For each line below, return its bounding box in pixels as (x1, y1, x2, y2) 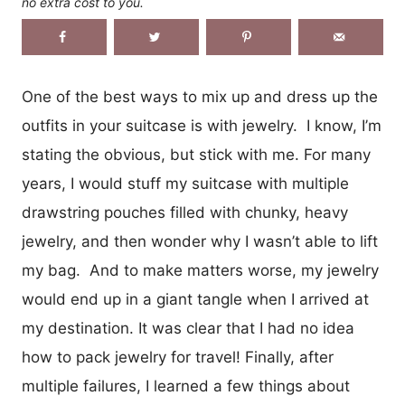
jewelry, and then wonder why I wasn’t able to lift (22, 231, 378, 250)
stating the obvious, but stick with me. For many (22, 145, 371, 164)
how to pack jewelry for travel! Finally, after (22, 347, 334, 366)
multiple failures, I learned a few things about (22, 376, 350, 395)
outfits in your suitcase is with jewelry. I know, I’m (22, 116, 381, 135)
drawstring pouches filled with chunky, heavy (22, 202, 348, 221)
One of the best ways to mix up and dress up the (22, 87, 378, 106)
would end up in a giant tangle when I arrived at (22, 289, 369, 308)
